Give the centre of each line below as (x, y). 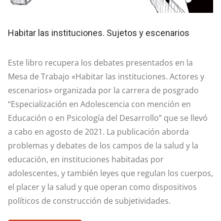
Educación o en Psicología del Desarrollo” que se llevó (108, 118)
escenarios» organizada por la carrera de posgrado (103, 91)
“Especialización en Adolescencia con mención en (99, 104)
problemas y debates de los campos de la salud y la (103, 146)
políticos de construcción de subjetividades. (89, 201)
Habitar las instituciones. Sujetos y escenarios (99, 33)
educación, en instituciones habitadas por (86, 160)
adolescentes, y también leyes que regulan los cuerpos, (110, 173)
